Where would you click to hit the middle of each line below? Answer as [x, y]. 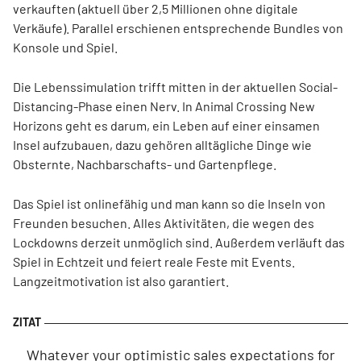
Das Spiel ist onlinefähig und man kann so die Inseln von [169, 203]
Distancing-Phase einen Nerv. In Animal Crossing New [164, 106]
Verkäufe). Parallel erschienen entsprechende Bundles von [178, 28]
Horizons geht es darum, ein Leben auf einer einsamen [166, 125]
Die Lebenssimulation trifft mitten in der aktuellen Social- [175, 87]
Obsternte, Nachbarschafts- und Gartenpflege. [145, 164]
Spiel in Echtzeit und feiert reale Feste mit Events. [154, 261]
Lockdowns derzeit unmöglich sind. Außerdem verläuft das [179, 242]
